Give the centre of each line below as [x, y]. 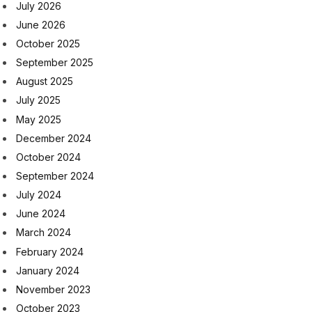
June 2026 [41, 24]
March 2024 [44, 233]
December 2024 [54, 138]
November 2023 [53, 289]
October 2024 [48, 157]
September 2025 [55, 63]
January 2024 [48, 270]
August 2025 [45, 81]
